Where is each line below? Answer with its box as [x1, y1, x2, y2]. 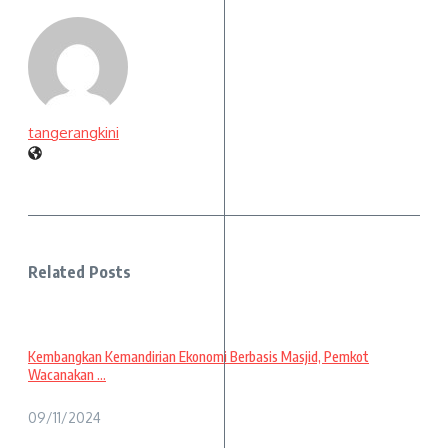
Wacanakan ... [28, 366, 106, 383]
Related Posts [28, 262, 132, 283]
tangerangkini [28, 123, 119, 143]
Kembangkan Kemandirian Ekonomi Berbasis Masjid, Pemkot [28, 348, 369, 365]
